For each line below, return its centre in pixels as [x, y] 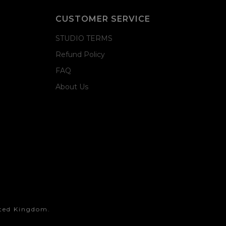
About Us [72, 87]
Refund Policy [80, 54]
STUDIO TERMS [84, 38]
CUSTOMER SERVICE [103, 19]
